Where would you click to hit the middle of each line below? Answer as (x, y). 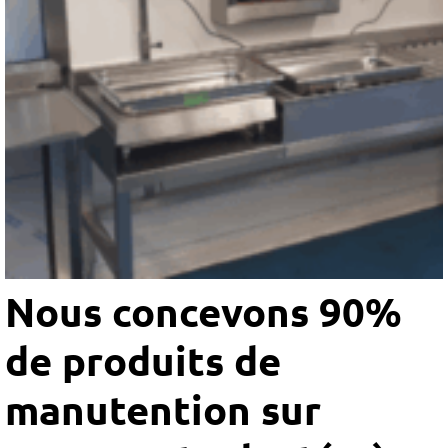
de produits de (143, 360)
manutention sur (163, 409)
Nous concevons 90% (203, 311)
